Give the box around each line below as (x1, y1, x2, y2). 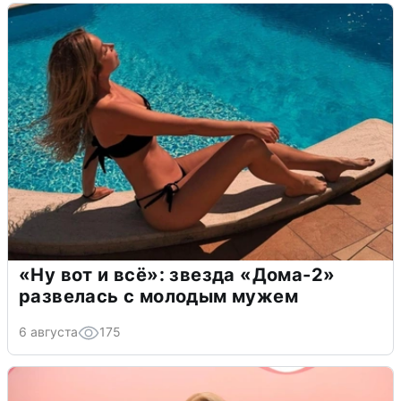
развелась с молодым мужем (19, 285, 298, 307)
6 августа (19, 323, 78, 339)
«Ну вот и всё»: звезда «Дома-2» (19, 263, 336, 286)
